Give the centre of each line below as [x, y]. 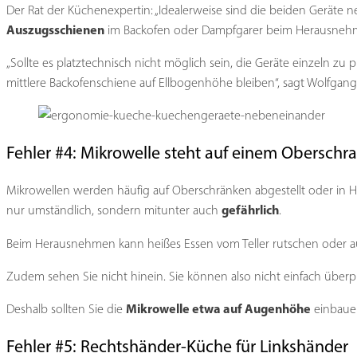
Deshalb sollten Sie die [66, 308]
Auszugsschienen [55, 30]
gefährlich [250, 210]
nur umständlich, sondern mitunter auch [114, 210]
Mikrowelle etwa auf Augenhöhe [218, 308]
